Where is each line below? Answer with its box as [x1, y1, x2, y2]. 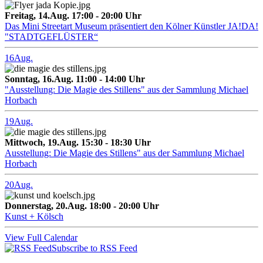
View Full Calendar [5, 232, 77, 242]
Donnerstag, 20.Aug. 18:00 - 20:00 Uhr [5, 200, 159, 211]
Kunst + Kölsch [5, 211, 63, 221]
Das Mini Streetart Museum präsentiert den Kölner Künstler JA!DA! [5, 21, 258, 31]
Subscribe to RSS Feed [52, 242, 137, 253]
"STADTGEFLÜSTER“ [5, 31, 98, 42]
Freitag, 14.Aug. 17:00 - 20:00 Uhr [5, 10, 141, 21]
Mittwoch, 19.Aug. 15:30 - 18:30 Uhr [5, 137, 151, 147]
